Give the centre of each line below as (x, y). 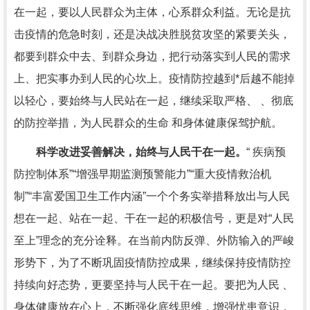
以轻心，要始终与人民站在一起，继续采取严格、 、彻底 (154, 101)
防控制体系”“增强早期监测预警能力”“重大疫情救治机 (143, 174)
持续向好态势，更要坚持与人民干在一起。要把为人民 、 (154, 285)
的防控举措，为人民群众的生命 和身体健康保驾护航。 (148, 123)
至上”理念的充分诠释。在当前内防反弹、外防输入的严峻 (154, 240)
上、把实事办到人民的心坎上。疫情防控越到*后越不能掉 (154, 79)
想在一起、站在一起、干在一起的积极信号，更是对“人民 (154, 218)
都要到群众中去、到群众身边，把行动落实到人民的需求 (152, 56)
